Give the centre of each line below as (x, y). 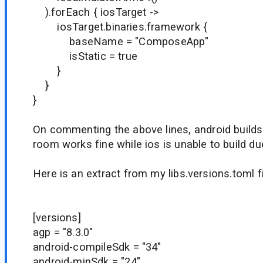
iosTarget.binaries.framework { (120, 26)
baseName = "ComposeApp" (121, 41)
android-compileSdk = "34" (97, 247)
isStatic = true (85, 56)
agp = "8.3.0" (63, 232)
